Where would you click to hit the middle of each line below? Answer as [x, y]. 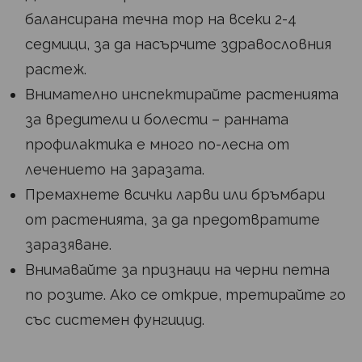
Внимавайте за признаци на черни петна [177, 270]
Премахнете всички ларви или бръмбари [175, 195]
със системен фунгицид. [115, 320]
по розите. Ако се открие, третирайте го [185, 295]
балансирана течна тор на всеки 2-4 [161, 19]
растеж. [56, 69]
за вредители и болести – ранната [157, 120]
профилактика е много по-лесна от [157, 145]
